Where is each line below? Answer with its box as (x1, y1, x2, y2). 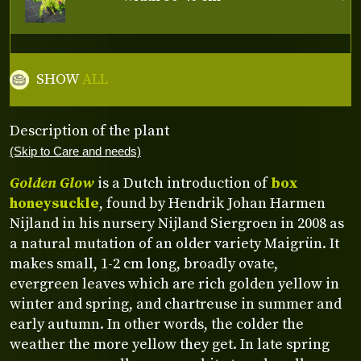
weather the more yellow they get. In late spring (10, 335, 330, 355)
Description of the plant (10, 121, 169, 140)
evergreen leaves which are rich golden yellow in (10, 275, 339, 294)
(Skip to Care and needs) (10, 144, 141, 158)
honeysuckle (10, 194, 99, 214)
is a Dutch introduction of (94, 174, 271, 193)
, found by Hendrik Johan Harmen (99, 194, 326, 214)
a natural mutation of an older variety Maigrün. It (10, 234, 339, 254)
